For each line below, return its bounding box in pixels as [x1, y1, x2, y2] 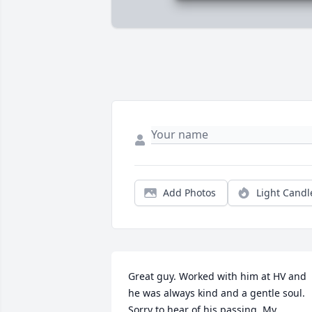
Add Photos [163, 186, 216, 200]
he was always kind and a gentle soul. [128, 286, 305, 300]
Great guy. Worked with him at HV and [128, 270, 306, 283]
